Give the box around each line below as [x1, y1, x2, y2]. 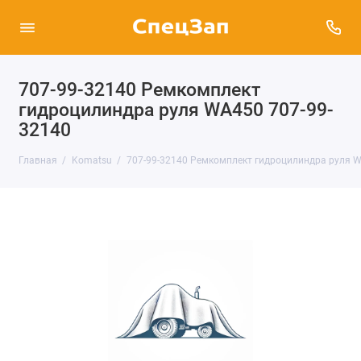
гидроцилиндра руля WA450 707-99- [18, 99, 334, 120]
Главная [18, 155, 57, 166]
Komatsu [71, 155, 112, 166]
